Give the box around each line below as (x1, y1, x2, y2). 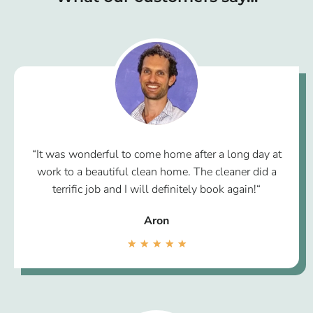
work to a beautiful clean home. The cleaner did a (36, 164, 277, 180)
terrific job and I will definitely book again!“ (52, 182, 261, 198)
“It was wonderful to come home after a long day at (31, 147, 282, 163)
